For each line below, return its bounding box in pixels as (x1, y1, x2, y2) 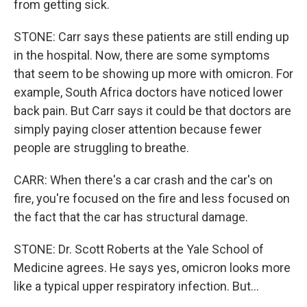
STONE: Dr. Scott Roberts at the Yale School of (14, 242, 264, 256)
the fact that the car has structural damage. (14, 210, 248, 224)
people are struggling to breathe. (14, 140, 189, 155)
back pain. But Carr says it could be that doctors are (14, 103, 291, 118)
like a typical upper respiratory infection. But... (14, 279, 259, 293)
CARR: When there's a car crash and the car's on (14, 173, 273, 187)
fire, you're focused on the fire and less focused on (14, 191, 290, 206)
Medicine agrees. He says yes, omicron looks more (14, 260, 291, 275)
